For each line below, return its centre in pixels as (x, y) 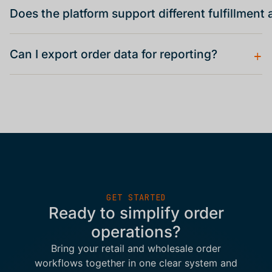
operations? (136, 232)
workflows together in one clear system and (136, 263)
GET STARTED (136, 198)
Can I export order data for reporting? (114, 54)
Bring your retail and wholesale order (136, 249)
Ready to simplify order (136, 213)
